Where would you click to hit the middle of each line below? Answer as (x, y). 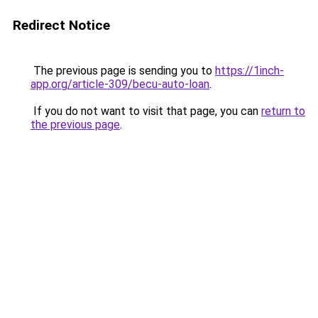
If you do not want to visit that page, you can (146, 111)
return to (283, 111)
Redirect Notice (61, 25)
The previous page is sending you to (123, 71)
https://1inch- (250, 71)
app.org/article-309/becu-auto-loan (120, 84)
